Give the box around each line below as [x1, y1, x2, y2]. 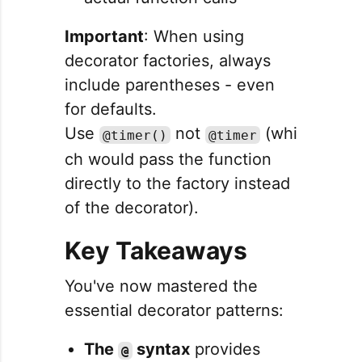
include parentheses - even [65, 75, 275, 95]
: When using [144, 27, 244, 47]
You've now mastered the [65, 276, 258, 297]
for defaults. [65, 99, 157, 120]
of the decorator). [65, 198, 199, 218]
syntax [133, 339, 190, 360]
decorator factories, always [65, 51, 271, 71]
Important [65, 27, 144, 47]
